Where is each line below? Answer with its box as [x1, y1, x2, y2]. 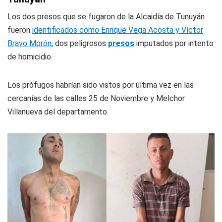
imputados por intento [134, 39, 214, 49]
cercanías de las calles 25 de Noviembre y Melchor [7, 94, 185, 104]
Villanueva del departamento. [7, 107, 109, 117]
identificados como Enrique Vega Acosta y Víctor [32, 25, 203, 35]
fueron [7, 25, 32, 35]
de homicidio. [7, 52, 53, 62]
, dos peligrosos [52, 39, 108, 49]
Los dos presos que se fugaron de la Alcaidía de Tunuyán [7, 12, 205, 22]
